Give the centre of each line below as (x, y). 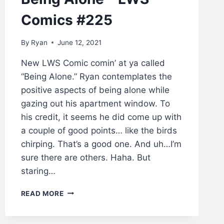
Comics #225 (66, 20)
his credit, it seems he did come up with (101, 117)
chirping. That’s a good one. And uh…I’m (101, 144)
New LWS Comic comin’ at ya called (93, 63)
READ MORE (42, 193)
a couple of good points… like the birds (99, 130)
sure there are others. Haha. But (85, 157)
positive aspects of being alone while (95, 90)
